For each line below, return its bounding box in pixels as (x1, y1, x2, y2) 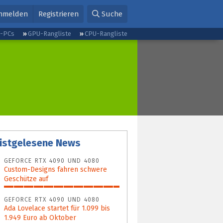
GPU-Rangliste (27, 30, 71, 37)
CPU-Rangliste (84, 30, 127, 37)
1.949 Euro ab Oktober (4, 213, 76, 222)
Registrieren (38, 9, 79, 18)
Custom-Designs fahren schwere (4, 165, 107, 174)
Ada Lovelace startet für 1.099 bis (4, 204, 110, 213)
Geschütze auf (4, 174, 48, 183)
